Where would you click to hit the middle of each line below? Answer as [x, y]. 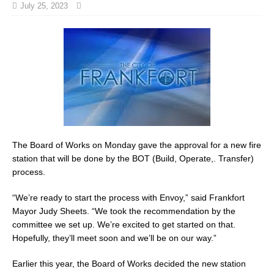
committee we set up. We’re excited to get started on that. [124, 224]
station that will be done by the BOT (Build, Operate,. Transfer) [133, 158]
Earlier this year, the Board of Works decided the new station [129, 263]
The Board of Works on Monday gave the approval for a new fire [137, 145]
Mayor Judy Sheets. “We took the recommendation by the [124, 211]
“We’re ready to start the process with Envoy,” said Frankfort [128, 197]
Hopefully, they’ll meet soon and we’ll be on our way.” [114, 238]
